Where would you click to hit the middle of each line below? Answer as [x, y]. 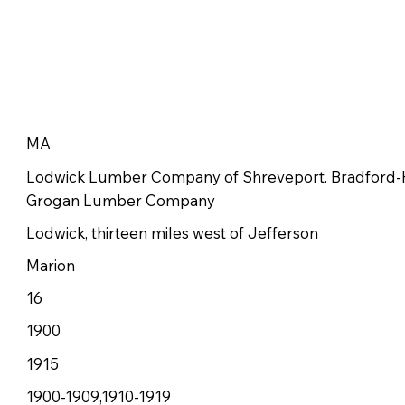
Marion [50, 266]
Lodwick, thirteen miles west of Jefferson [172, 232]
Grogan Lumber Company [120, 200]
